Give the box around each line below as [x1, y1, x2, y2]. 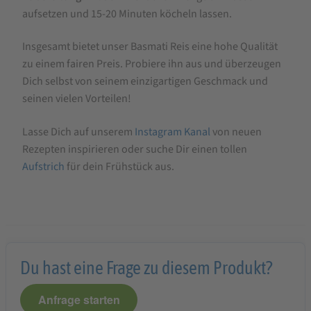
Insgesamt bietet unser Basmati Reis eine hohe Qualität [22, 39, 278, 55]
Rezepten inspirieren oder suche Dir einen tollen [22, 142, 247, 158]
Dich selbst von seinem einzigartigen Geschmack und [22, 74, 268, 90]
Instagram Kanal [133, 124, 210, 140]
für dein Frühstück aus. [65, 159, 174, 175]
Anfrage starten [37, 292, 120, 308]
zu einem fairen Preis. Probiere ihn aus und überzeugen [22, 56, 281, 72]
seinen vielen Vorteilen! [22, 91, 131, 107]
